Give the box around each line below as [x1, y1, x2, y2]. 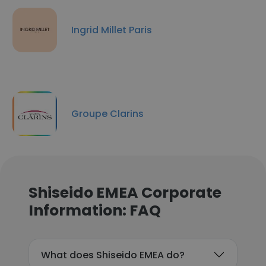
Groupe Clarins [71, 106, 144, 121]
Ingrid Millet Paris [71, 23, 152, 37]
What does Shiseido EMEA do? [41, 248, 185, 262]
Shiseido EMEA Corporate [28, 182, 221, 203]
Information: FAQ [28, 200, 161, 221]
